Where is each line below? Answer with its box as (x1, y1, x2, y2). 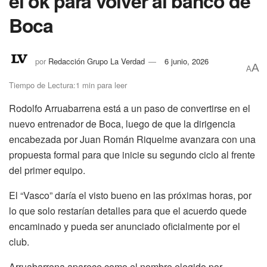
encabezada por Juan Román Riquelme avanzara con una (9, 132, 256, 147)
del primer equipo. (9, 163, 85, 178)
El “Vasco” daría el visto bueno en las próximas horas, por (9, 188, 252, 203)
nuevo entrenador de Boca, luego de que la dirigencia (9, 117, 235, 131)
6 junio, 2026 (164, 55, 209, 67)
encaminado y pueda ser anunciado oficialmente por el (9, 219, 240, 234)
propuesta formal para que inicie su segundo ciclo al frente (9, 148, 255, 162)
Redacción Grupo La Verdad (48, 55, 145, 67)
